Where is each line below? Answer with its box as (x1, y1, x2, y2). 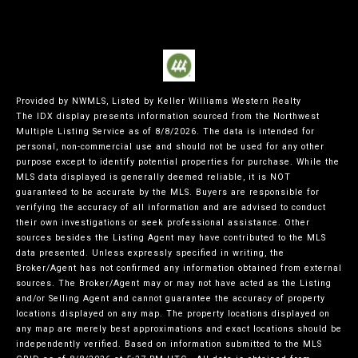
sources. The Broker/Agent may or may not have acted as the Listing (16, 278, 332, 289)
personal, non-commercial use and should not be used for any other (16, 141, 324, 153)
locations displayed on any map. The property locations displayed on (16, 308, 330, 320)
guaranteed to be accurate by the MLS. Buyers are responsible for (16, 187, 320, 198)
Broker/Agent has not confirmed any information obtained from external (16, 263, 342, 274)
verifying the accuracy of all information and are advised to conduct (16, 202, 326, 213)
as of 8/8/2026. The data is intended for (125, 126, 315, 137)
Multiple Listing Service (16, 126, 125, 137)
